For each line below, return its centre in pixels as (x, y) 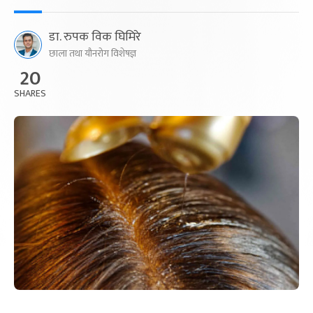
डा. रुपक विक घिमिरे (95, 37)
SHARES (30, 93)
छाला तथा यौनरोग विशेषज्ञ (93, 53)
